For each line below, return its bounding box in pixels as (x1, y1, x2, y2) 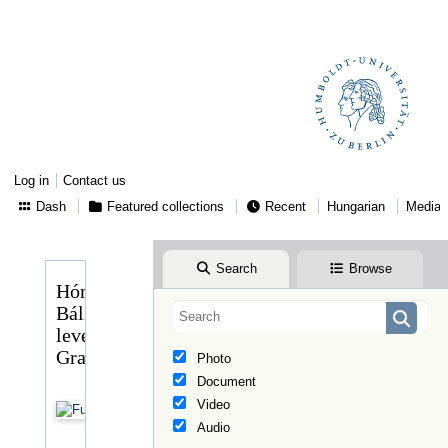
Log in (14, 173, 50, 188)
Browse (344, 261, 392, 276)
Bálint (56, 302, 106, 324)
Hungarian (327, 199, 385, 214)
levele (56, 324, 105, 346)
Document (192, 374, 256, 389)
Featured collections (103, 199, 224, 214)
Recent (261, 199, 306, 214)
